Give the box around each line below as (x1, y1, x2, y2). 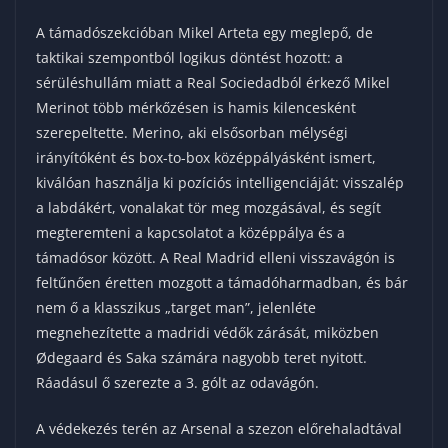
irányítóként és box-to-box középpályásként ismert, (36, 147, 376, 167)
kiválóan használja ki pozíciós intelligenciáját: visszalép (36, 172, 404, 192)
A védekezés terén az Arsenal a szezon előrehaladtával (36, 418, 402, 438)
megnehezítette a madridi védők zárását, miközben (36, 322, 379, 342)
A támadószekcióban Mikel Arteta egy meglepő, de (36, 22, 373, 42)
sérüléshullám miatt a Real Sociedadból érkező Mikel (36, 72, 390, 92)
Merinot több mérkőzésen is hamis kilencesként (36, 97, 356, 117)
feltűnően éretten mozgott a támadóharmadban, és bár (36, 272, 408, 292)
